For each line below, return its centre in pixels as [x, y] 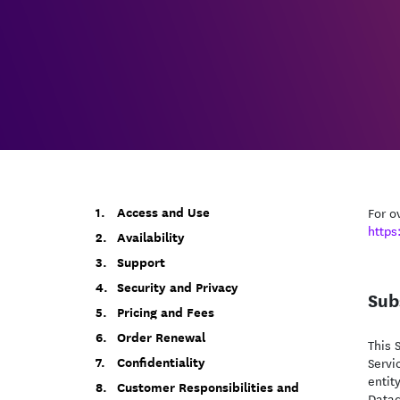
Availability [151, 237]
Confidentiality [161, 362]
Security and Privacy [178, 287]
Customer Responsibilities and [208, 387]
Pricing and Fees [166, 312]
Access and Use [163, 212]
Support [141, 262]
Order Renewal [161, 337]
